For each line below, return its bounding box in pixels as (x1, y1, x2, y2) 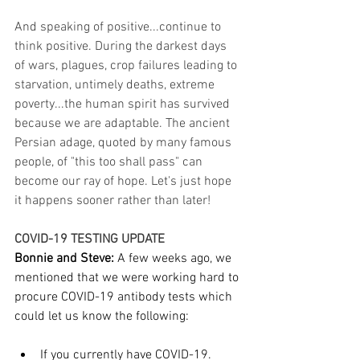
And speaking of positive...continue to (14, 18, 224, 35)
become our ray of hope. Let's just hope (14, 173, 235, 190)
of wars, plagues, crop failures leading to (14, 57, 240, 74)
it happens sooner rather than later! (14, 192, 211, 209)
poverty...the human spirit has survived (14, 96, 233, 112)
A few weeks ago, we (117, 250, 235, 267)
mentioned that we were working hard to (14, 269, 242, 286)
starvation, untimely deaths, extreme (14, 76, 218, 93)
